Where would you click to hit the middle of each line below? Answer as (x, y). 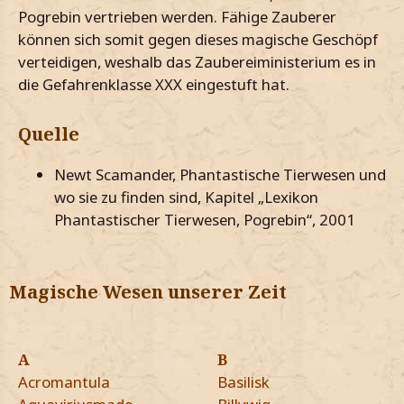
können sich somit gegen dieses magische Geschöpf (198, 39)
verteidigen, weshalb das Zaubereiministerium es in (197, 61)
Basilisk (243, 382)
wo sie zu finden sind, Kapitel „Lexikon (186, 197)
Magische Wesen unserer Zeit (148, 292)
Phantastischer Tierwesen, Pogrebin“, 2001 (205, 220)
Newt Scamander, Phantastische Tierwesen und (220, 175)
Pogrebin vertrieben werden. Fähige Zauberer (177, 16)
